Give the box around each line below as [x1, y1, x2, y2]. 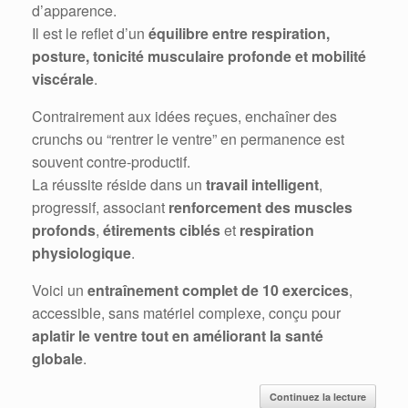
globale [32, 348, 83, 369]
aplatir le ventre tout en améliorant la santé [32, 325, 323, 346]
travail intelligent [206, 174, 319, 195]
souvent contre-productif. [32, 151, 190, 172]
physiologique [32, 242, 131, 263]
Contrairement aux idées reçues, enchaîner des [32, 106, 337, 127]
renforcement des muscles [168, 197, 352, 218]
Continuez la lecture [270, 390, 366, 403]
